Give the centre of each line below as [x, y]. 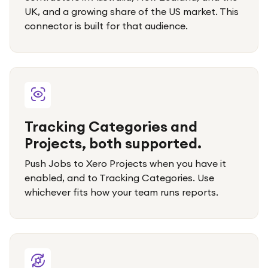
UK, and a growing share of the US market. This [132, 11]
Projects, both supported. [113, 143]
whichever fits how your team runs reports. [121, 192]
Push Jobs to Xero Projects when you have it [125, 163]
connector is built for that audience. [106, 26]
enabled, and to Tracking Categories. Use [119, 178]
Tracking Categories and [111, 126]
